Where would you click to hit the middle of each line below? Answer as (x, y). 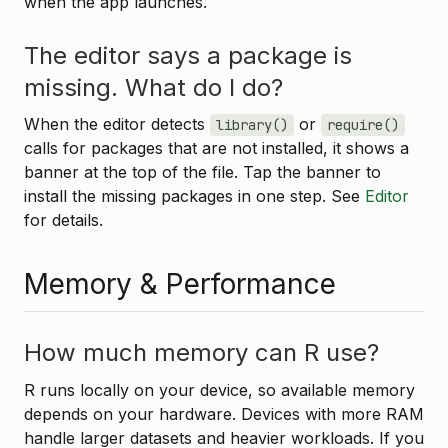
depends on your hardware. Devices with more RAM (224, 413)
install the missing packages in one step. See (194, 196)
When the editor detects (117, 124)
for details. (63, 220)
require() (363, 125)
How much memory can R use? (201, 353)
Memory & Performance (180, 284)
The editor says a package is (188, 55)
